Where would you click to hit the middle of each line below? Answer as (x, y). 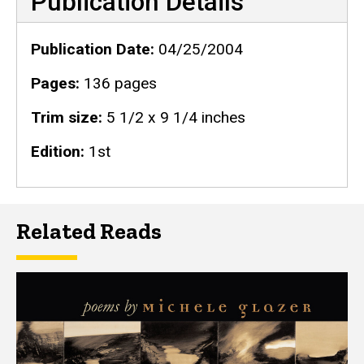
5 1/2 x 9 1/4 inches (173, 118)
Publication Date (90, 50)
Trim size (64, 118)
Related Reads (89, 231)
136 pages (118, 84)
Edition (55, 152)
